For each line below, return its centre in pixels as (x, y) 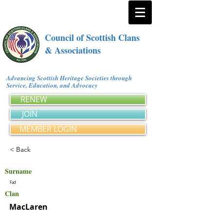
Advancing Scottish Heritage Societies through (69, 78)
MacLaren (28, 207)
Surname (18, 171)
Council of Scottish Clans (92, 37)
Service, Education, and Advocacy (54, 85)
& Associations (73, 50)
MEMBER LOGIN (48, 129)
